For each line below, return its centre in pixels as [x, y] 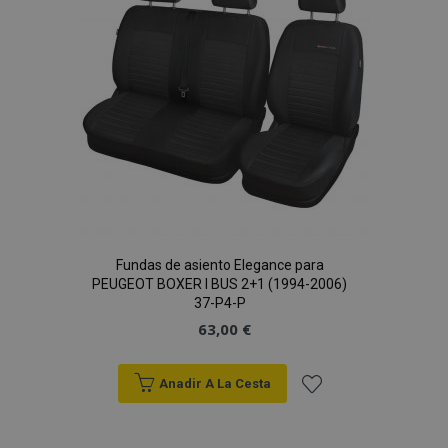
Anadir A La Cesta [215, 383]
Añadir [323, 421]
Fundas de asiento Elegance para [219, 265]
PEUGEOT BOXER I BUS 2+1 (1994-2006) [219, 284]
